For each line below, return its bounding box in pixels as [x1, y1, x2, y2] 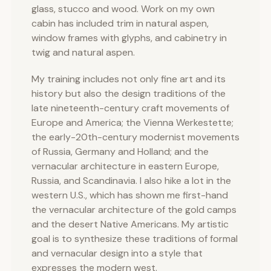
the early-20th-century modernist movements [31, 131, 240, 143]
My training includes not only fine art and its [31, 73, 226, 85]
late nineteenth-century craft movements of [31, 102, 229, 114]
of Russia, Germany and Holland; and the [31, 145, 209, 158]
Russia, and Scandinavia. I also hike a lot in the [31, 174, 231, 187]
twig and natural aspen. [31, 46, 135, 59]
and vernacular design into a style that [31, 247, 203, 260]
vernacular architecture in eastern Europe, [31, 160, 219, 172]
